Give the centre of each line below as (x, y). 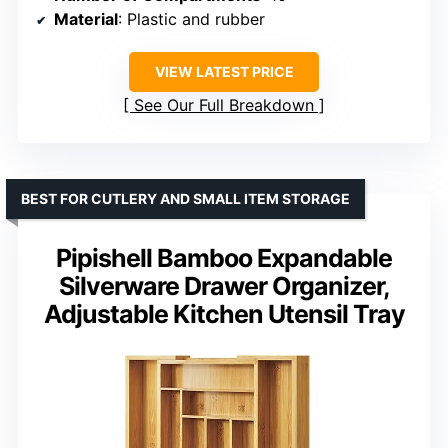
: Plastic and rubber (191, 19)
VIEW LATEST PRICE (224, 72)
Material (86, 19)
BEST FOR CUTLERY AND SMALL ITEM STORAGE (185, 199)
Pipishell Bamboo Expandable (224, 258)
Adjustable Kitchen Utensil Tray (224, 314)
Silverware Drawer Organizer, (224, 286)
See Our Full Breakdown (224, 105)
